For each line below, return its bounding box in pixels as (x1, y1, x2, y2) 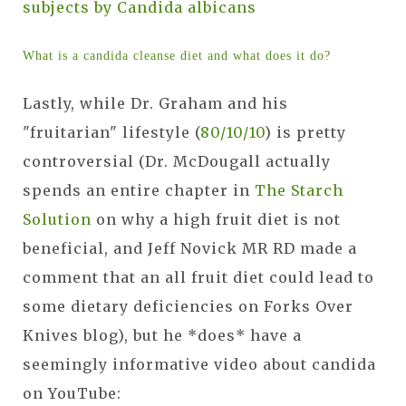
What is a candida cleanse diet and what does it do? (23, 48, 331, 63)
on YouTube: (23, 383, 121, 402)
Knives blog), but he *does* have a (23, 325, 302, 344)
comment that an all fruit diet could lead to (23, 267, 374, 286)
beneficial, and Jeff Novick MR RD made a (23, 238, 357, 257)
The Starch (255, 180, 343, 199)
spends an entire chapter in (23, 180, 255, 199)
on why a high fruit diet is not (92, 209, 341, 228)
